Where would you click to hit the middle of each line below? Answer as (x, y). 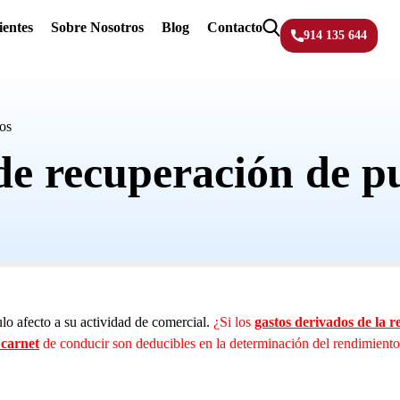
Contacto (235, 27)
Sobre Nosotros (97, 27)
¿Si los (234, 322)
